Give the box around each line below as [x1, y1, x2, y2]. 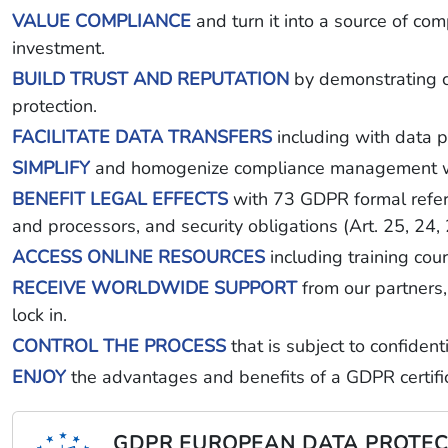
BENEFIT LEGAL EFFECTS [12, 187, 228, 211]
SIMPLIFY [12, 156, 90, 180]
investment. [12, 36, 105, 60]
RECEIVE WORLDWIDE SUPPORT [12, 276, 297, 300]
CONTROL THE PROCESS [12, 334, 226, 358]
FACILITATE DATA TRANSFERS [12, 125, 272, 149]
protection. [12, 94, 97, 118]
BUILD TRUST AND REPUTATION [12, 67, 289, 91]
